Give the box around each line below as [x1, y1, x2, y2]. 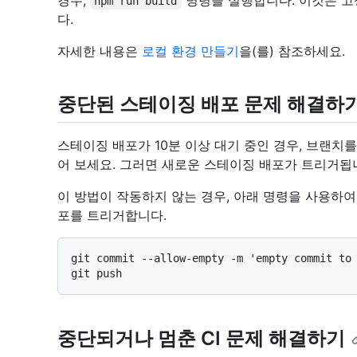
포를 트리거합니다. [57, 207, 167, 224]
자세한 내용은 [57, 43, 142, 60]
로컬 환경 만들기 [142, 43, 239, 60]
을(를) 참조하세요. [239, 43, 345, 60]
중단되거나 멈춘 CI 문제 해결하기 [57, 327, 345, 351]
